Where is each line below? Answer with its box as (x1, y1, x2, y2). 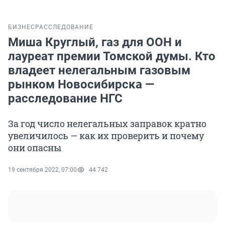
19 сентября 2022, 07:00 (8, 166, 77, 174)
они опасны (8, 142, 61, 154)
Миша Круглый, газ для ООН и (8, 35, 182, 50)
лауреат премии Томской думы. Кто (8, 49, 215, 64)
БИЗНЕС (8, 24, 35, 31)
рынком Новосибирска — (8, 77, 154, 92)
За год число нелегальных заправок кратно (8, 118, 206, 130)
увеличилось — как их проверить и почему (8, 130, 204, 142)
